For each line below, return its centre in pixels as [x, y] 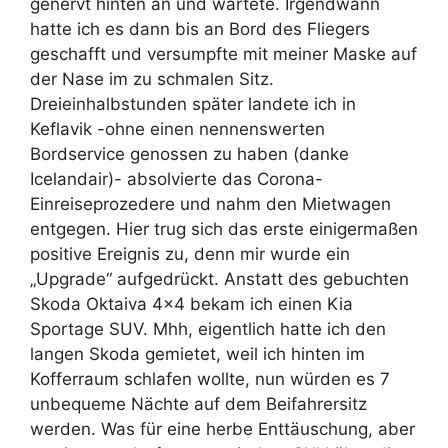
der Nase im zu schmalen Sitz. [152, 78]
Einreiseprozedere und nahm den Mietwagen [210, 203]
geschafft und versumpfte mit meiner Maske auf [223, 53]
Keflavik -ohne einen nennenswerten [177, 128]
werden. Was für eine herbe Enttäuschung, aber [222, 428]
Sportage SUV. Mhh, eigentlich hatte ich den [208, 328]
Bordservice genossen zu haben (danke [189, 153]
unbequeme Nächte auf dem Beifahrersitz [198, 403]
